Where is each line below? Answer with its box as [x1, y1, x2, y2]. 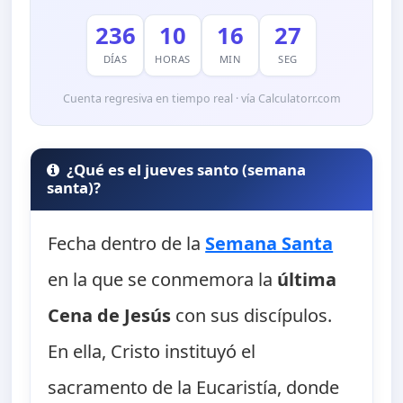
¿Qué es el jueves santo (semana [67, 159, 307, 181]
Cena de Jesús [48, 303, 172, 328]
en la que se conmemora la [48, 267, 278, 292]
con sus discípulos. [171, 303, 333, 328]
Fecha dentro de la [48, 231, 206, 256]
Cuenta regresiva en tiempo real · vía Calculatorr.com [62, 90, 341, 106]
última [277, 267, 337, 292]
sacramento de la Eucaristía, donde [48, 375, 340, 400]
